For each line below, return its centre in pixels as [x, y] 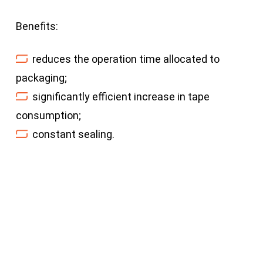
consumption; [48, 115]
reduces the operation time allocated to [126, 59]
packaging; [41, 77]
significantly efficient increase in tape [121, 96]
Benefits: [37, 26]
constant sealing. [73, 134]
